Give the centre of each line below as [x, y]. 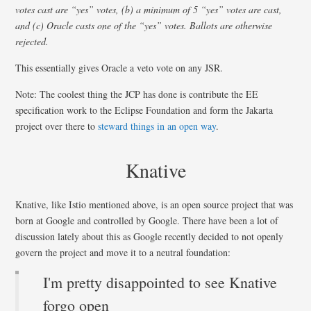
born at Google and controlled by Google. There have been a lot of [147, 220]
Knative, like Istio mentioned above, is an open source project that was [154, 204]
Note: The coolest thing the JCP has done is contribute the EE [137, 94]
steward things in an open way [157, 126]
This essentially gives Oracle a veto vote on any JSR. [119, 67]
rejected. [32, 41]
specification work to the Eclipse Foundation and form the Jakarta [144, 110]
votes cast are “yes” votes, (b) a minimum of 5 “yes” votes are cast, [149, 9]
